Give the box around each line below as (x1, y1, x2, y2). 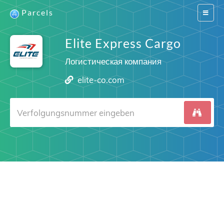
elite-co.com (77, 74, 125, 85)
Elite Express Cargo (64, 35, 181, 50)
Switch (202, 8, 220, 16)
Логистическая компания (64, 56, 161, 66)
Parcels (21, 7, 53, 17)
